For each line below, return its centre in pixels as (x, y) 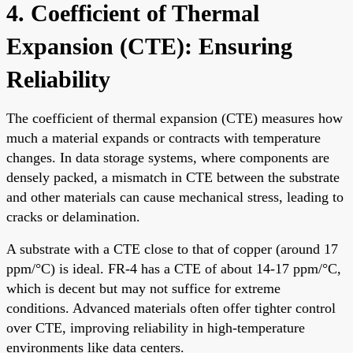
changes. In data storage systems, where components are (168, 157)
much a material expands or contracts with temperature (163, 137)
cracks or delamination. (73, 216)
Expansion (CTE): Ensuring (149, 46)
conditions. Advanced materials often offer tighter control (171, 308)
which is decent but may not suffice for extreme (143, 288)
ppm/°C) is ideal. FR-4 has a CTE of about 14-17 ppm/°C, (174, 268)
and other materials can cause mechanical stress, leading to (175, 197)
